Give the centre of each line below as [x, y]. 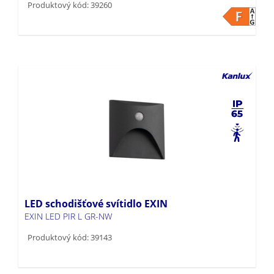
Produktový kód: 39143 [70, 217]
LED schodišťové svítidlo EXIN [96, 184]
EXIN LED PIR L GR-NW [68, 196]
